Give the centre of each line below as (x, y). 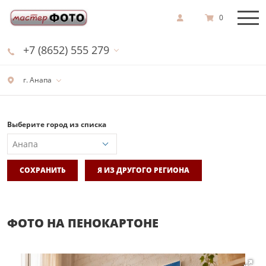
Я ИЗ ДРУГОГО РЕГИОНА (143, 170)
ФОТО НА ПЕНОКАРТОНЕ (83, 223)
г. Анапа (37, 80)
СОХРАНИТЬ (42, 170)
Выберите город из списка (57, 124)
